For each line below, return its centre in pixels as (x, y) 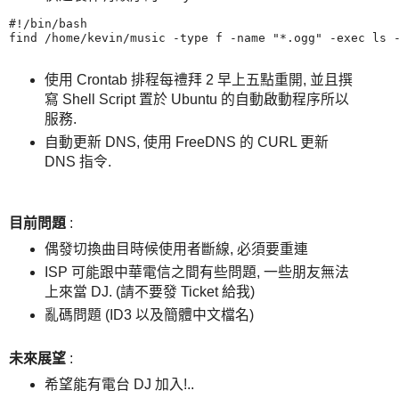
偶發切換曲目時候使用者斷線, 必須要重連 (176, 249)
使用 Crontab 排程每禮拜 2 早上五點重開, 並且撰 (198, 80)
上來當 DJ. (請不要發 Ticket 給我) (149, 292)
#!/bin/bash (48, 23)
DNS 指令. (77, 162)
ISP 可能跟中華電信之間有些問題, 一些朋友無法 (196, 273)
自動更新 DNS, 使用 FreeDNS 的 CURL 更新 (186, 142)
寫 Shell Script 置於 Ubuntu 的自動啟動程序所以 (196, 100)
